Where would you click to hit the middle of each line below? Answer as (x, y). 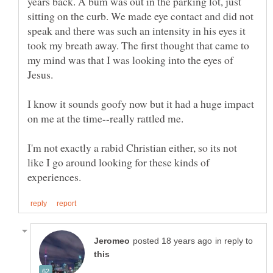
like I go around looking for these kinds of (119, 162)
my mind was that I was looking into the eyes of (130, 59)
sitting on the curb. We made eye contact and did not (140, 16)
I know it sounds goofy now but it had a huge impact (141, 103)
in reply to (234, 241)
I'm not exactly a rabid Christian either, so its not (132, 147)
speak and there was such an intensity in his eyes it (136, 30)
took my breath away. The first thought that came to (138, 45)
